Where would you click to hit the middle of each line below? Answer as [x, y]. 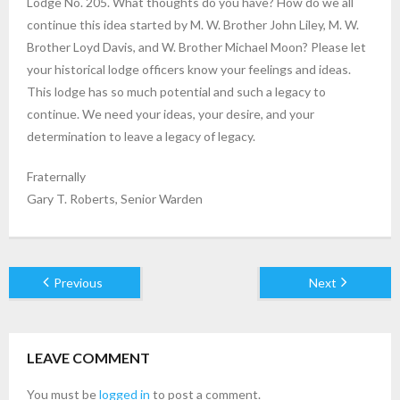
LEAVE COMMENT [88, 357]
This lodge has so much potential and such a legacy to [176, 91]
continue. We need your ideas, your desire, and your [171, 113]
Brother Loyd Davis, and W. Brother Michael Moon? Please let [196, 46]
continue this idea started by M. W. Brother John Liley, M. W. [193, 24]
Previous [78, 282]
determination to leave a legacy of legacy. [141, 136]
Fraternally [56, 176]
